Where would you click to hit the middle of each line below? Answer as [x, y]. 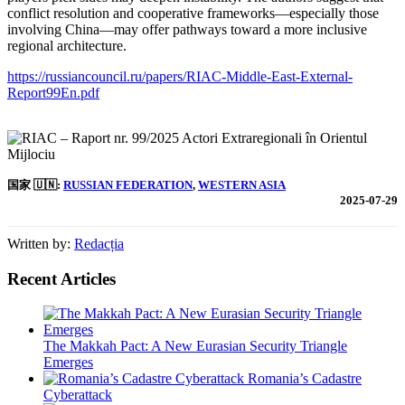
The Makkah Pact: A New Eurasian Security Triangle [195, 346]
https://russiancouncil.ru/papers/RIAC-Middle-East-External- [180, 76]
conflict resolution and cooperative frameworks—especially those [193, 13]
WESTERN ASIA [242, 184]
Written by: [41, 243]
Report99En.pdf [53, 92]
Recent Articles [61, 278]
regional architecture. [67, 45]
